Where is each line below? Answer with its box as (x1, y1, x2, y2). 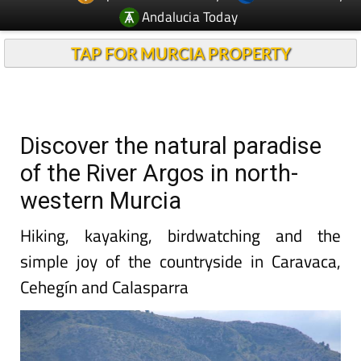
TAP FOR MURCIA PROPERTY (70, 44, 291, 63)
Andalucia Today (142, 6, 239, 27)
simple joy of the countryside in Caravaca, (20, 248, 341, 274)
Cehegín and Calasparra (20, 274, 189, 300)
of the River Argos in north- (20, 160, 298, 187)
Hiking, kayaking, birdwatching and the (20, 222, 341, 248)
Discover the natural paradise (20, 132, 322, 160)
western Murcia (20, 187, 181, 214)
